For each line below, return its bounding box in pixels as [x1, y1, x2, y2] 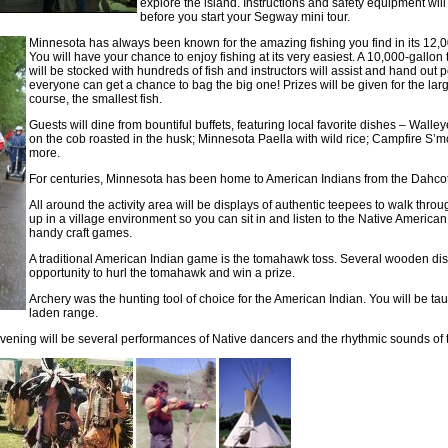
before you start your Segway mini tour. [139, 9, 350, 24]
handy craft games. [28, 225, 132, 240]
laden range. [28, 305, 98, 320]
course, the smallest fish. [28, 91, 162, 106]
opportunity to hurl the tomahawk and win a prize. [28, 265, 295, 280]
